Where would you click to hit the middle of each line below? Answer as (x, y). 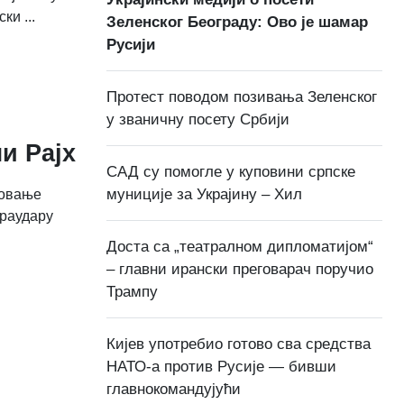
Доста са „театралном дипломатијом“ (240, 247)
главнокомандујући (174, 390)
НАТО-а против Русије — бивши (221, 367)
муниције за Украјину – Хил (204, 195)
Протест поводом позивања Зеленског (242, 97)
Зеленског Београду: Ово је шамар (237, 23)
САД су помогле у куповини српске (231, 172)
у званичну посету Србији (198, 120)
